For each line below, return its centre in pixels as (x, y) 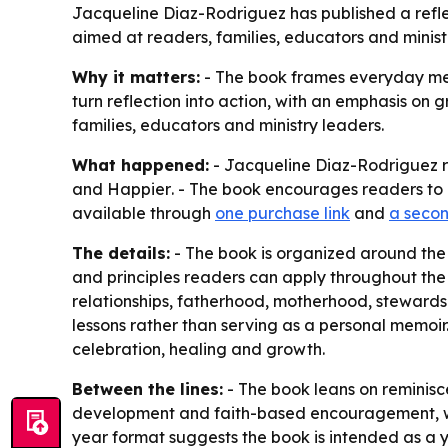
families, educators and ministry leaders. (228, 124)
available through (143, 212)
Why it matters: (136, 76)
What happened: (140, 164)
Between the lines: (147, 388)
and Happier (121, 188)
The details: (121, 252)
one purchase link (282, 212)
